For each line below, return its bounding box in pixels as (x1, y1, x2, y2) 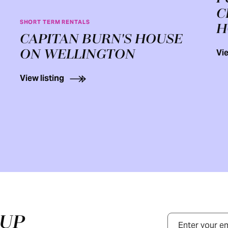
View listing (19, 73, 64, 83)
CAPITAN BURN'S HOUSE (19, 32, 183, 47)
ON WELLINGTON (19, 47, 135, 62)
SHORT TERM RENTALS (19, 18, 90, 25)
